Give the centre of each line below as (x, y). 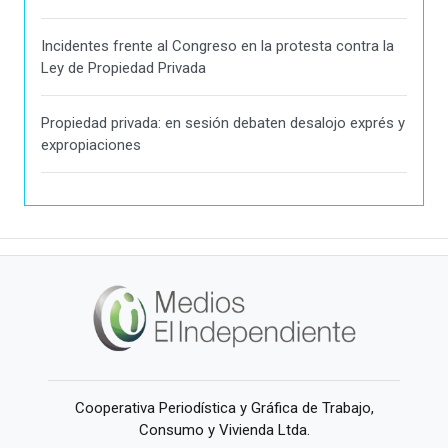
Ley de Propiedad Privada (123, 67)
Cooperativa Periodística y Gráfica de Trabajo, (224, 407)
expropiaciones (91, 144)
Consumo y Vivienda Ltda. (224, 429)
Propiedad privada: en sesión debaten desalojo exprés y (223, 122)
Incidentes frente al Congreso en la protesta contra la (217, 45)
